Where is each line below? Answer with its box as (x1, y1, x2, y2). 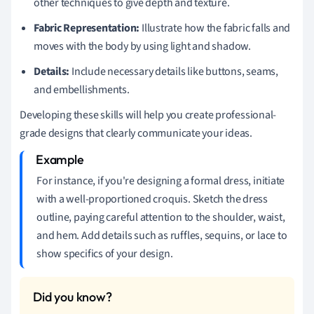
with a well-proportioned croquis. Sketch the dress (36, 191, 268, 207)
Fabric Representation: (34, 20, 140, 36)
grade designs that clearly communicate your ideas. (20, 125, 252, 141)
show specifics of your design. (36, 245, 173, 261)
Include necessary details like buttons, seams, (69, 63, 278, 79)
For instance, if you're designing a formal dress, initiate (36, 172, 285, 189)
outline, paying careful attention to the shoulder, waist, (36, 209, 285, 225)
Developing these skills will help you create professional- (20, 107, 277, 123)
